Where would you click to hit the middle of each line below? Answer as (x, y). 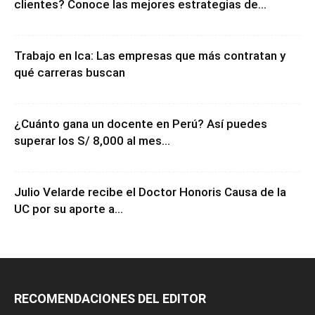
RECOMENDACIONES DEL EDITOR (110, 298)
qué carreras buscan (70, 72)
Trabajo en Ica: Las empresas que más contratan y (150, 56)
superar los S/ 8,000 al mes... (92, 141)
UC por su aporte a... (69, 209)
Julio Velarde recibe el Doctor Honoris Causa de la (150, 192)
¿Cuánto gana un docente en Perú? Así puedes (141, 124)
